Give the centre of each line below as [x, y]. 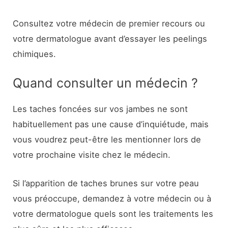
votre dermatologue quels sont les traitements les [113, 214]
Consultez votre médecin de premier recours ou [109, 23]
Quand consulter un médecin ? [106, 83]
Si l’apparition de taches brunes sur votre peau [106, 183]
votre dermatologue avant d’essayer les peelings [110, 38]
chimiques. [35, 54]
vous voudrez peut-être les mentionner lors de [107, 139]
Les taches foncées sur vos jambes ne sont [101, 109]
